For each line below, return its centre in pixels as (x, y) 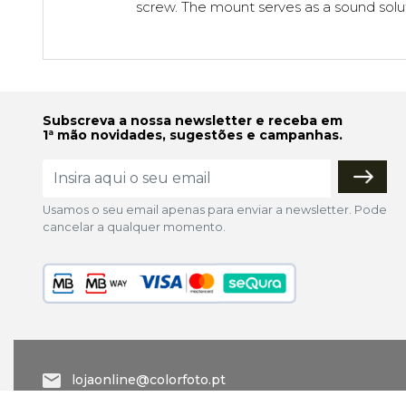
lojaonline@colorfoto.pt (149, 379)
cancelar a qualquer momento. (134, 227)
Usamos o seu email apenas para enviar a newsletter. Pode (215, 209)
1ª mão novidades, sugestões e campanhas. (193, 135)
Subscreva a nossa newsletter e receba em (193, 120)
